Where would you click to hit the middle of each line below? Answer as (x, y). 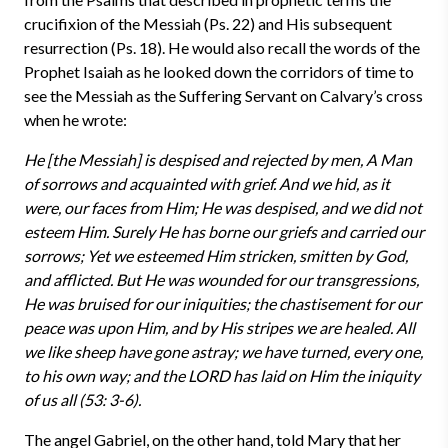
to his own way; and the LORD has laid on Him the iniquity (222, 375)
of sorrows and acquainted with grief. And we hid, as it (207, 183)
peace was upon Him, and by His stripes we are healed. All (219, 327)
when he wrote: (75, 119)
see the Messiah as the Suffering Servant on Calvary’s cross (223, 95)
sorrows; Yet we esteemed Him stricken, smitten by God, (216, 255)
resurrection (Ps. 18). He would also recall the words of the (222, 47)
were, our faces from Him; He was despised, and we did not (223, 207)
